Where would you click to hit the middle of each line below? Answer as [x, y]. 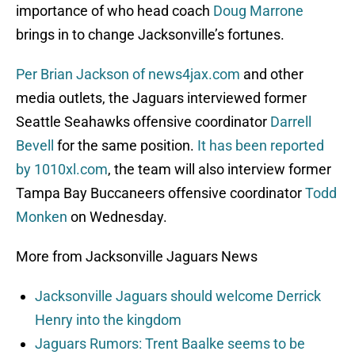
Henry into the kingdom [108, 320]
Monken [42, 217]
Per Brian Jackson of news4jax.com [128, 74]
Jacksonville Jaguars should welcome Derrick [178, 296]
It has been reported [259, 146]
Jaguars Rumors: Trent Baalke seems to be [170, 344]
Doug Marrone [258, 11]
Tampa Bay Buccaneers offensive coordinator [160, 193]
